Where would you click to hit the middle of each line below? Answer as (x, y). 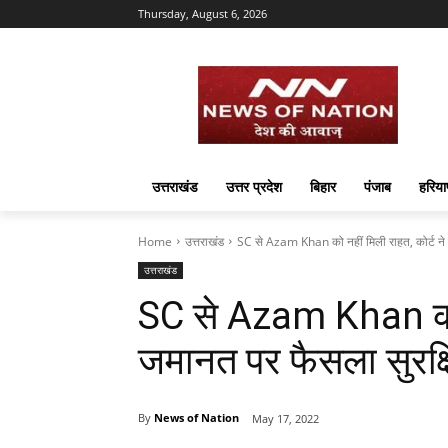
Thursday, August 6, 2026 (202, 13)
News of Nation (196, 418)
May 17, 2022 (285, 418)
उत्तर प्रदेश (254, 186)
